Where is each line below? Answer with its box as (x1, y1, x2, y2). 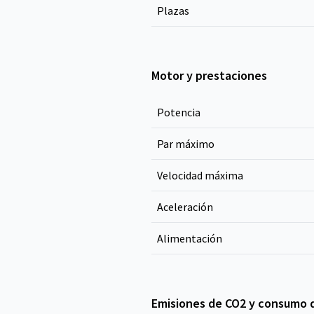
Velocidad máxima (157, 168, 243, 182)
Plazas (157, 4, 189, 18)
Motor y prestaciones (151, 67, 267, 83)
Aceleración (157, 200, 213, 214)
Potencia (157, 105, 200, 119)
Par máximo (157, 137, 214, 151)
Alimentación (157, 231, 222, 245)
